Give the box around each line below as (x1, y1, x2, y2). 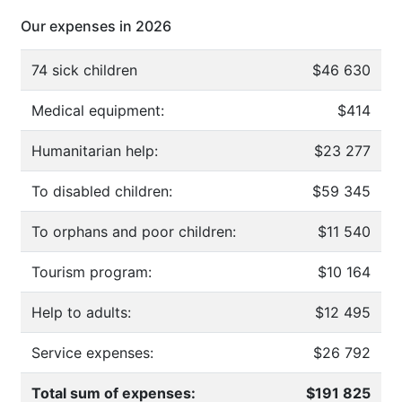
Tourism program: (31, 263, 152, 282)
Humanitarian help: (31, 142, 158, 161)
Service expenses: (31, 344, 153, 363)
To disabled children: (31, 182, 172, 201)
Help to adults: (31, 303, 131, 322)
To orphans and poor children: (31, 223, 236, 241)
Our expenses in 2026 (21, 17, 171, 36)
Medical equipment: (31, 101, 164, 120)
